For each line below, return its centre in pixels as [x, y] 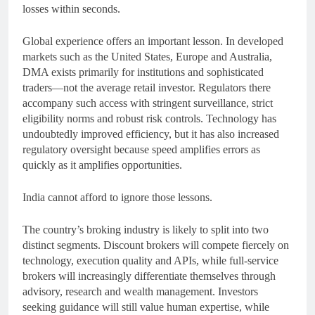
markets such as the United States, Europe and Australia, [147, 56]
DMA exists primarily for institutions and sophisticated [143, 72]
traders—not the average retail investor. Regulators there [147, 87]
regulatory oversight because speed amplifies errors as [141, 149]
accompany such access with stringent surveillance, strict [148, 103]
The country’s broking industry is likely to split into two [146, 229]
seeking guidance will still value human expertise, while [146, 307]
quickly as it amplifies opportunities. [102, 165]
